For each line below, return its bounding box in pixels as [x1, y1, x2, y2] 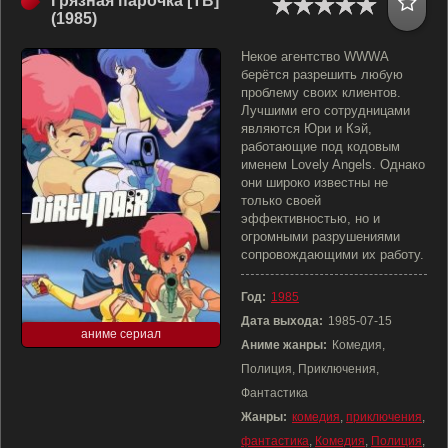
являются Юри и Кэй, [241, 121, 372, 136]
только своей [241, 193, 321, 208]
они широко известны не [241, 175, 388, 190]
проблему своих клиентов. [241, 85, 401, 100]
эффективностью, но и [241, 211, 380, 226]
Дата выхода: [241, 314, 323, 328]
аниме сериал [81, 327, 161, 341]
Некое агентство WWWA [241, 49, 389, 64]
